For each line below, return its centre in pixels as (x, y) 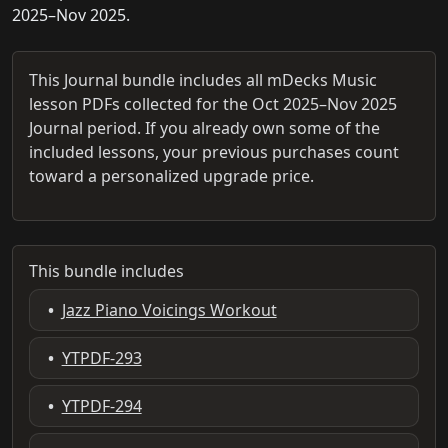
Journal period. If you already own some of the (204, 127)
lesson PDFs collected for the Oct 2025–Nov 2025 (213, 103)
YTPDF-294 (101, 405)
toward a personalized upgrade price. (171, 175)
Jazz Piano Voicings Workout (169, 309)
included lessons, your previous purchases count (214, 151)
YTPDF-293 (101, 357)
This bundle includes (106, 270)
